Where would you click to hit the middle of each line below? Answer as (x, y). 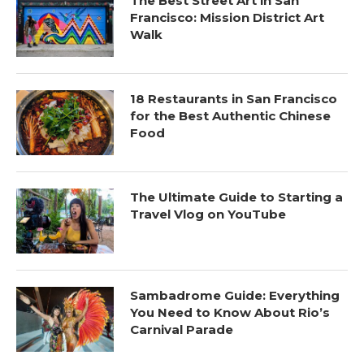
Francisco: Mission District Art (227, 17)
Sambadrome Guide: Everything (235, 295)
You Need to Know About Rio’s (230, 312)
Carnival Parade (182, 329)
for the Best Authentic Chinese (230, 115)
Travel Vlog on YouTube (208, 214)
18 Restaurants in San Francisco (234, 98)
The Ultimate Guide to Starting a (236, 197)
